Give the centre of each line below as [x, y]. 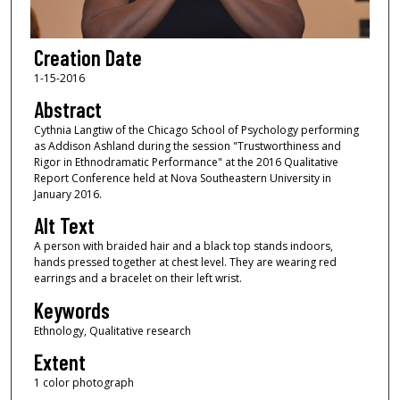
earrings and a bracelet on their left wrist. [137, 279]
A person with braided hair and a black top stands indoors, [183, 246]
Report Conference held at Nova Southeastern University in [182, 179]
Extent [59, 362]
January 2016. [67, 195]
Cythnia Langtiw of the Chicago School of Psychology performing [196, 130]
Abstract [67, 110]
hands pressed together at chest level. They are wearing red [185, 262]
